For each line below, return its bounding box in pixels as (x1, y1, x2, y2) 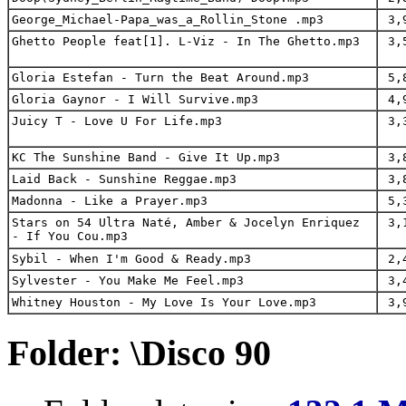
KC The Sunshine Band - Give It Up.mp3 (12, 150, 280, 165)
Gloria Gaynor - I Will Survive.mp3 (12, 92, 258, 107)
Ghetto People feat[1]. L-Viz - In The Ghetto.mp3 (12, 34, 360, 49)
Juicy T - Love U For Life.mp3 (12, 114, 222, 129)
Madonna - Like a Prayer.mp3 (12, 194, 208, 208)
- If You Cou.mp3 (12, 229, 128, 244)
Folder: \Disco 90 (7, 333, 271, 374)
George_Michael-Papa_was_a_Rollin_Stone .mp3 (12, 13, 324, 27)
